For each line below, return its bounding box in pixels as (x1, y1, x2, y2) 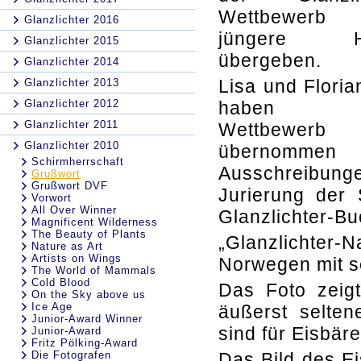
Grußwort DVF (31, 180, 108, 192)
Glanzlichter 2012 (24, 98, 119, 110)
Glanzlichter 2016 (24, 14, 119, 26)
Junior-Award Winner (31, 313, 143, 325)
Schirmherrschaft (31, 156, 124, 168)
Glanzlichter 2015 (24, 35, 119, 47)
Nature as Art (31, 240, 103, 252)
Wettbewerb (218, 119, 332, 140)
